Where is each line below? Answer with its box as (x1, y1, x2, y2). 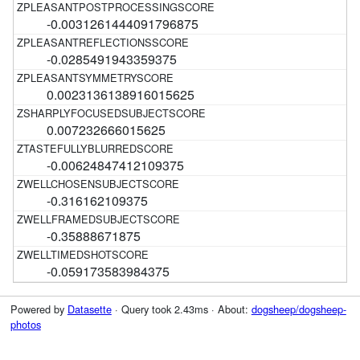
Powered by (10, 301, 67, 317)
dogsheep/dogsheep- (251, 301, 346, 317)
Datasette (67, 301, 112, 317)
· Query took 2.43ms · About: (111, 301, 252, 317)
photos (10, 317, 41, 333)
